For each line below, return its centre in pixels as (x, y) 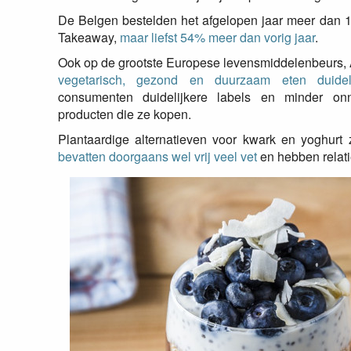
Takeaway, (89, 37)
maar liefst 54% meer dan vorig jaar (217, 37)
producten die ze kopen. (124, 114)
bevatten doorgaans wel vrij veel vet (157, 156)
